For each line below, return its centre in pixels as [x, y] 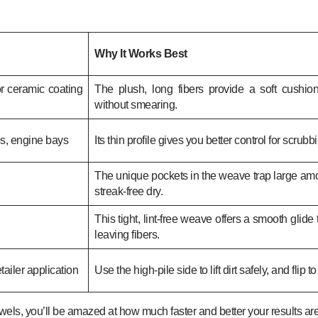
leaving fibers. [127, 234]
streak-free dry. [129, 191]
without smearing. [136, 104]
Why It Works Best [141, 53]
